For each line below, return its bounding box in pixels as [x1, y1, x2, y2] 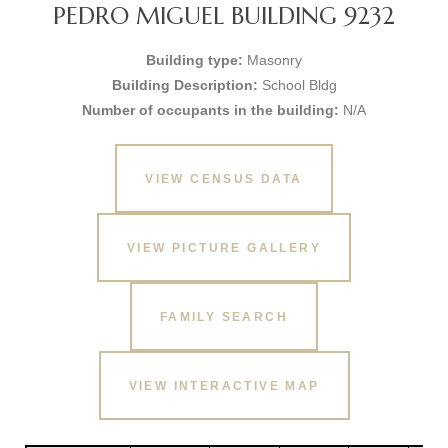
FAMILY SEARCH [159, 309, 289, 324]
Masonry [243, 52, 302, 68]
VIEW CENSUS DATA [145, 171, 303, 186]
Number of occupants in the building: [82, 102, 339, 118]
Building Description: [111, 77, 258, 93]
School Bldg [257, 77, 337, 93]
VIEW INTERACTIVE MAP [128, 378, 320, 393]
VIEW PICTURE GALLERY [127, 240, 321, 255]
